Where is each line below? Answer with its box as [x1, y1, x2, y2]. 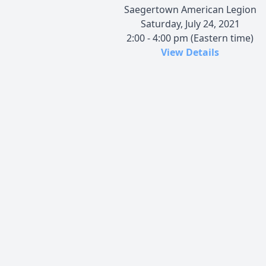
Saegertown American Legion [123, 2, 256, 16]
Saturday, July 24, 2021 [140, 17, 240, 30]
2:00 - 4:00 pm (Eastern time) [126, 31, 254, 45]
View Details [161, 45, 219, 59]
